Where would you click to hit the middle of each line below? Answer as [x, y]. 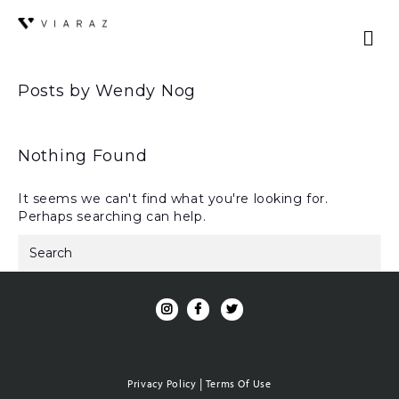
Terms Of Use [238, 383]
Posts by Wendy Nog [107, 91]
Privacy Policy [162, 383]
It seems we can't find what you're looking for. [173, 199]
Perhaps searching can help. [112, 216]
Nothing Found [83, 156]
